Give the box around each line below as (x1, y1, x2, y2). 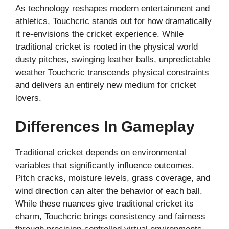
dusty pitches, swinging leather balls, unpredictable (15, 55, 210, 65)
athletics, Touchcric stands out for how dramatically (15, 16, 212, 27)
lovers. (15, 93, 41, 103)
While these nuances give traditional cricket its (15, 198, 194, 209)
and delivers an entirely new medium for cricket (15, 80, 196, 90)
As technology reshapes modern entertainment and (15, 4, 210, 14)
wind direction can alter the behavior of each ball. (15, 186, 202, 196)
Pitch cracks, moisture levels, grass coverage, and (15, 173, 210, 183)
